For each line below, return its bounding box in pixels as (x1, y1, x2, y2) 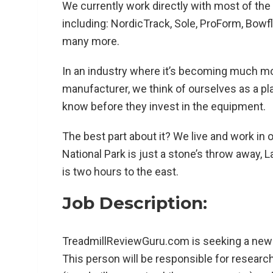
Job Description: (62, 192, 207, 213)
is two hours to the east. (62, 165, 179, 178)
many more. (62, 34, 119, 48)
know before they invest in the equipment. (62, 99, 266, 113)
